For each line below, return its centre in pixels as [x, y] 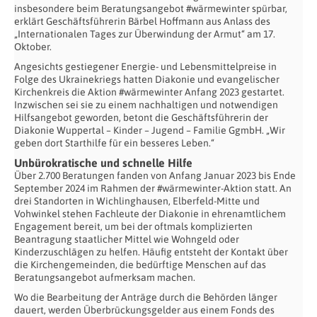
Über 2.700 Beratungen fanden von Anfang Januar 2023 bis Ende [155, 175]
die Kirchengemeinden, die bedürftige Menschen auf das [140, 264]
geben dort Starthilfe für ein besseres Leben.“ [114, 143]
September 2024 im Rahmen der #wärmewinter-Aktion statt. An [153, 188]
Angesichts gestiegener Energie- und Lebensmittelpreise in [145, 66]
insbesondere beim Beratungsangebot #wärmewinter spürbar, [151, 8]
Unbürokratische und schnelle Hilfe [103, 162]
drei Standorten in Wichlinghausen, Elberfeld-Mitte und [137, 201]
